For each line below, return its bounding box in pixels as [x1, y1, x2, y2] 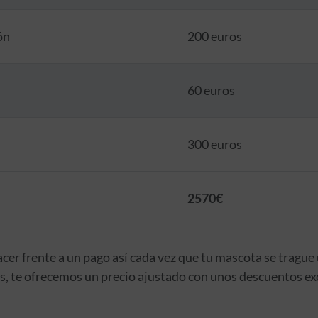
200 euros [187, 28, 242, 44]
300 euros [187, 136, 242, 152]
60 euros [187, 82, 235, 98]
